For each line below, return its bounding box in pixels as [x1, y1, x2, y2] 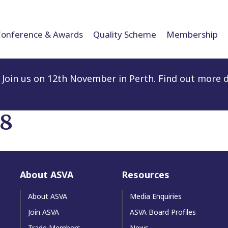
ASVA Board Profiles [130, 207, 196, 217]
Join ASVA [28, 207, 59, 217]
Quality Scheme [93, 28, 156, 40]
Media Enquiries [130, 191, 182, 201]
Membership [166, 28, 218, 40]
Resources [122, 168, 169, 181]
